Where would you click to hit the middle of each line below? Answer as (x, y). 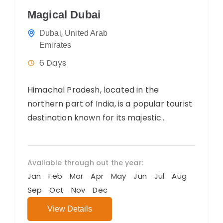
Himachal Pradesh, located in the (93, 90)
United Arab (86, 33)
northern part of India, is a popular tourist (110, 104)
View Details (70, 209)
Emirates (56, 45)
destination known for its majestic (95, 118)
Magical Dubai (64, 15)
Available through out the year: (85, 163)
